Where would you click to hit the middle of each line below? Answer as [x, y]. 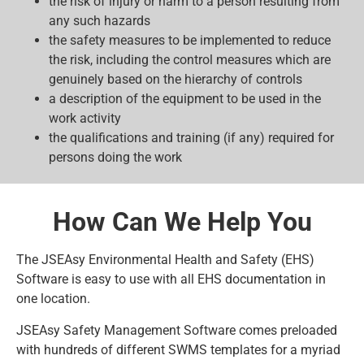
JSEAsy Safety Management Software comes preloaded [177, 330]
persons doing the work [115, 158]
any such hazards [100, 21]
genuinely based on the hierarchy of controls [175, 80]
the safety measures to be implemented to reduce [190, 41]
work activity [85, 119]
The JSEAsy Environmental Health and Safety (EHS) [165, 260]
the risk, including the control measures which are [190, 60]
